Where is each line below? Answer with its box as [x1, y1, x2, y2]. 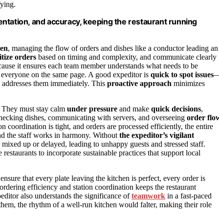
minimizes [172, 79, 205, 88]
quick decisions [151, 105, 201, 113]
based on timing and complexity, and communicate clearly [36, 53, 217, 62]
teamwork [131, 192, 165, 200]
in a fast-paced [165, 192, 212, 200]
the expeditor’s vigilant [119, 131, 194, 140]
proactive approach [107, 79, 172, 88]
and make [117, 105, 151, 113]
